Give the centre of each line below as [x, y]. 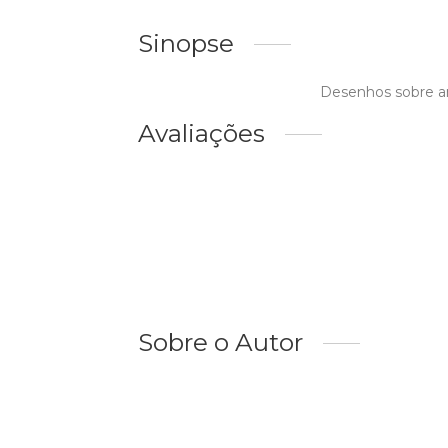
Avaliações [201, 133]
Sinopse [186, 43]
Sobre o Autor [220, 342]
